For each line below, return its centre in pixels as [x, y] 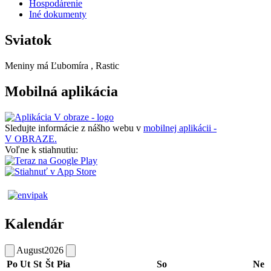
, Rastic [105, 66]
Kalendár [34, 224]
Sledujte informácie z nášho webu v [74, 128]
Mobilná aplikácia [61, 92]
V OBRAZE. [31, 139]
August [30, 250]
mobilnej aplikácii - [180, 128]
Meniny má [28, 66]
